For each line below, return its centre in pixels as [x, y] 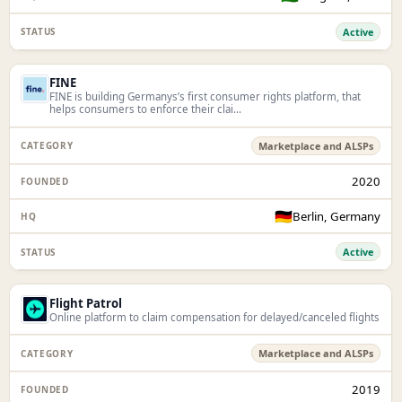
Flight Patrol [86, 303]
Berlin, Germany [337, 216]
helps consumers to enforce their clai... [146, 109]
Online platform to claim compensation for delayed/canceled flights [215, 317]
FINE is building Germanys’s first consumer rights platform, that [205, 97]
